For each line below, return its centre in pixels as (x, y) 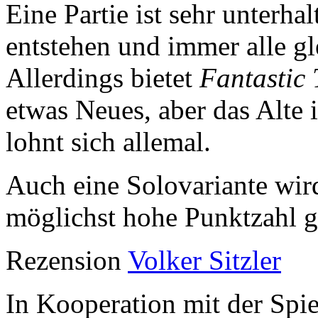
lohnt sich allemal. (108, 142)
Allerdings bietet (103, 78)
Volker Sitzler (204, 261)
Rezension (67, 261)
